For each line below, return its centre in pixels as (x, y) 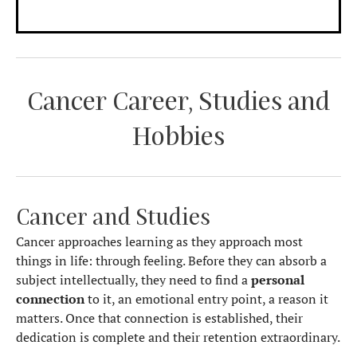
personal (278, 279)
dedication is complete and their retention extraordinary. (178, 337)
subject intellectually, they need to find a (133, 279)
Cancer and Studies (113, 216)
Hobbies (178, 134)
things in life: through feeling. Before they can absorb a (171, 260)
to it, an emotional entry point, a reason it (206, 298)
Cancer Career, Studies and (178, 99)
